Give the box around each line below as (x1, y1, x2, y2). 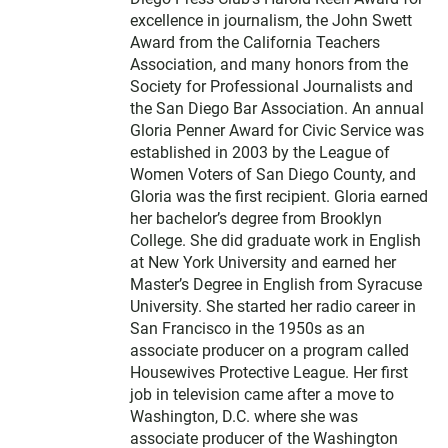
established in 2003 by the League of (130, 143, 390, 162)
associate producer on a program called (130, 341, 409, 360)
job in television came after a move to (130, 385, 394, 404)
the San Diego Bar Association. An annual (130, 99, 424, 118)
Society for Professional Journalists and (130, 77, 413, 96)
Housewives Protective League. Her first (130, 363, 408, 382)
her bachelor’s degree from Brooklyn (130, 209, 382, 228)
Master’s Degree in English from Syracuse (130, 275, 422, 294)
